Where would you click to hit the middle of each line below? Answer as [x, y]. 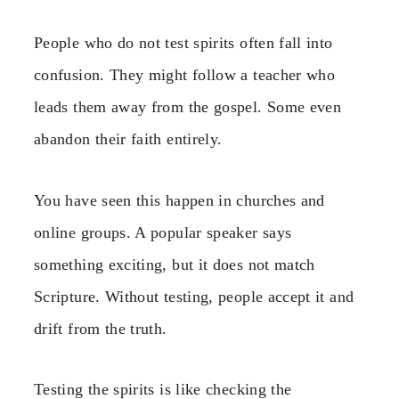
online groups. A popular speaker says [163, 232]
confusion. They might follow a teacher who [185, 75]
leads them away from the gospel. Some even [188, 107]
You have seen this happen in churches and [179, 200]
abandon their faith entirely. [128, 139]
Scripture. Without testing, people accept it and [194, 296]
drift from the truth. [101, 328]
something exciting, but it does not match [175, 264]
